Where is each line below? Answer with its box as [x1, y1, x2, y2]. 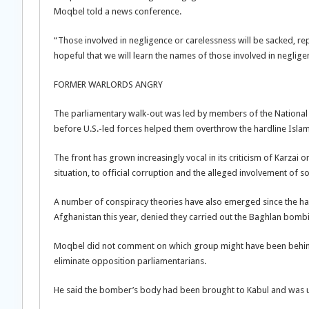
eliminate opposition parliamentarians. [54, 256, 206, 266]
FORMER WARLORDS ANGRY [54, 79, 163, 90]
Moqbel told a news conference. [54, 6, 181, 17]
